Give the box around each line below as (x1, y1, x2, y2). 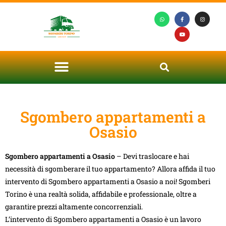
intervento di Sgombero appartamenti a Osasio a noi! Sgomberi (5, 176, 210, 186)
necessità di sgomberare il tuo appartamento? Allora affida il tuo (5, 163, 215, 174)
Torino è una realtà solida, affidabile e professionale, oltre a (5, 189, 197, 199)
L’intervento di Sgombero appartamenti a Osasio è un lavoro (5, 214, 201, 224)
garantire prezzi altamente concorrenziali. (5, 201, 143, 211)
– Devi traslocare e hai (115, 151, 189, 161)
